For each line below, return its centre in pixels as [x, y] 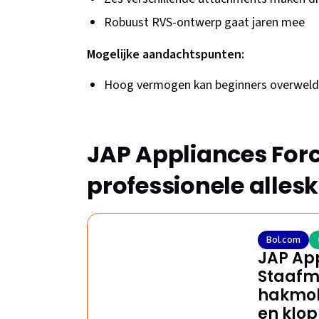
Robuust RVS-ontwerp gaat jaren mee [204, 23]
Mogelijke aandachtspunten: [166, 55]
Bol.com [283, 240]
